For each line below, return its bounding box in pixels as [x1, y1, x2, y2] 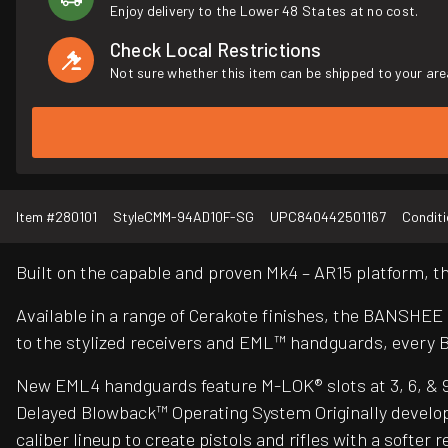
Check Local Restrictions [110, 38, 322, 61]
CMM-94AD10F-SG [144, 208, 254, 226]
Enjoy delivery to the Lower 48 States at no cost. [110, 2, 419, 19]
